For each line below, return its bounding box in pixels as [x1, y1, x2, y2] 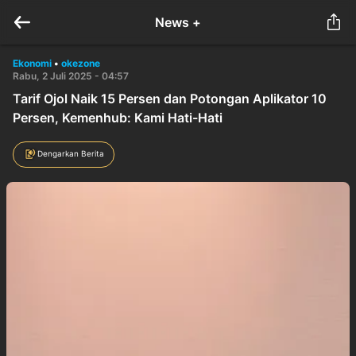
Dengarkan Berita [37, 148, 104, 158]
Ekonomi [13, 57, 52, 69]
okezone [61, 57, 100, 69]
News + [155, 14, 201, 30]
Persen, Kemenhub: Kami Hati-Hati [13, 110, 222, 126]
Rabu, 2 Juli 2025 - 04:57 [13, 70, 129, 82]
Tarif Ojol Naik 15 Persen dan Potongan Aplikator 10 [13, 91, 327, 106]
